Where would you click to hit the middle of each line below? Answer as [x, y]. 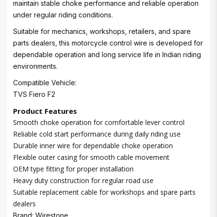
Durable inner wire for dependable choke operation [93, 146]
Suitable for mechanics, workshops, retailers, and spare [102, 31]
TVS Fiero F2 [34, 94]
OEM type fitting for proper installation [73, 169]
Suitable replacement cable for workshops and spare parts [104, 192]
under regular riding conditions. [63, 15]
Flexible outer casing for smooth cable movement [91, 157]
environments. [35, 66]
